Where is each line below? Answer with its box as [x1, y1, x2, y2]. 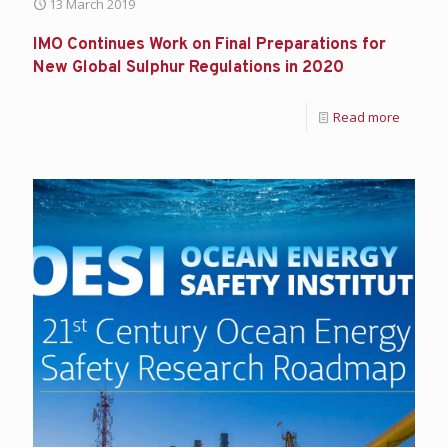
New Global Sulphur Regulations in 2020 [33, 56, 344, 79]
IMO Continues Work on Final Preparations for [33, 33, 386, 56]
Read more [333, 107, 400, 126]
